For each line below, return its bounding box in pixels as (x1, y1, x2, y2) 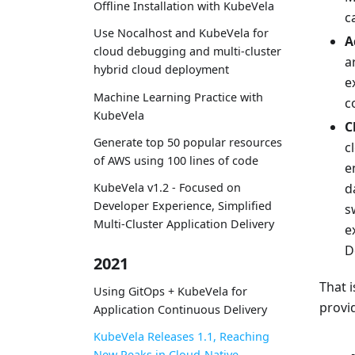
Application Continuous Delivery (94, 301, 267, 317)
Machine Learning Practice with (94, 89, 263, 105)
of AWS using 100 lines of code (94, 152, 258, 168)
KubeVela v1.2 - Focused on (94, 180, 241, 195)
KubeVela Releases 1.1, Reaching (94, 328, 269, 344)
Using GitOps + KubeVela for (94, 283, 247, 299)
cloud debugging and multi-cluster (94, 44, 281, 59)
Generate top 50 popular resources (94, 134, 282, 150)
